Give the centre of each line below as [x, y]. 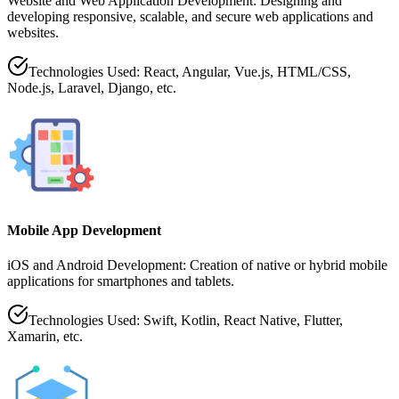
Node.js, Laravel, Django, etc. [92, 88]
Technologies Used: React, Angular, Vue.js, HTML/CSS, [190, 72]
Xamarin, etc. [45, 336]
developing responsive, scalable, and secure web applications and [190, 17]
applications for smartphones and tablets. [121, 281]
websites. [33, 33]
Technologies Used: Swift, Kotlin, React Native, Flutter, [186, 320]
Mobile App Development [84, 230]
